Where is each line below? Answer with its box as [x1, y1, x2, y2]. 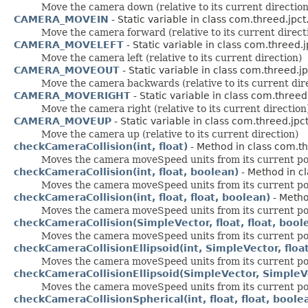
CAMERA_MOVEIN [14, 13, 109, 25]
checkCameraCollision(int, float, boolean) [14, 166, 239, 177]
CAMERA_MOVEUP [14, 115, 111, 126]
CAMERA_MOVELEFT [14, 38, 124, 50]
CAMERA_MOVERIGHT [14, 89, 131, 101]
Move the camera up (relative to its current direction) [41, 128, 298, 140]
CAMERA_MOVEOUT [14, 64, 120, 76]
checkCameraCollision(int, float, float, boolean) [14, 191, 270, 203]
